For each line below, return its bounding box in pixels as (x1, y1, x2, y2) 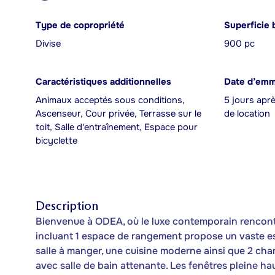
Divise (36, 38, 61, 50)
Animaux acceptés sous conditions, (36, 95, 185, 106)
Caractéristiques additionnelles (36, 76, 171, 88)
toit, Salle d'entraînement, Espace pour (36, 122, 198, 133)
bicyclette (36, 135, 77, 147)
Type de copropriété (36, 20, 125, 31)
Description (36, 198, 98, 213)
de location (224, 108, 270, 120)
